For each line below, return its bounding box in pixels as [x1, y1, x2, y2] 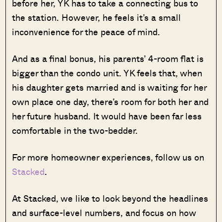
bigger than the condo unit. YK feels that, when [12, 66, 203, 79]
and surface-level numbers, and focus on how [12, 206, 196, 219]
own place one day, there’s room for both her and [12, 95, 209, 108]
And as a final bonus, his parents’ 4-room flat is [12, 52, 204, 65]
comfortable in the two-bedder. [12, 123, 138, 137]
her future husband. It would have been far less [12, 109, 202, 122]
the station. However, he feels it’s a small [12, 10, 181, 24]
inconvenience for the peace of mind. [12, 25, 161, 38]
